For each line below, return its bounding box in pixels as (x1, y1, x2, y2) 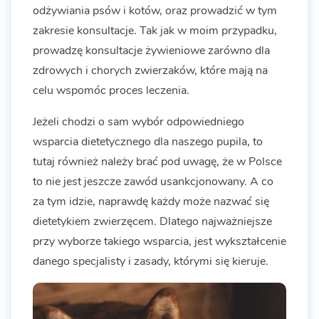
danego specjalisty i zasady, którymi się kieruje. (33, 253, 268, 270)
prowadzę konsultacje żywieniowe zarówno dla (33, 43, 270, 59)
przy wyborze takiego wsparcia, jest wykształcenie (33, 234, 286, 250)
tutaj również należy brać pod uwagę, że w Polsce (33, 154, 282, 170)
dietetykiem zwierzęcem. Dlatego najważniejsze (33, 214, 272, 230)
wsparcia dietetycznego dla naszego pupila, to (33, 134, 263, 150)
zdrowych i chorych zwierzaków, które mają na (33, 63, 268, 79)
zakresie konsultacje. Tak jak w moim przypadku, (33, 23, 277, 39)
